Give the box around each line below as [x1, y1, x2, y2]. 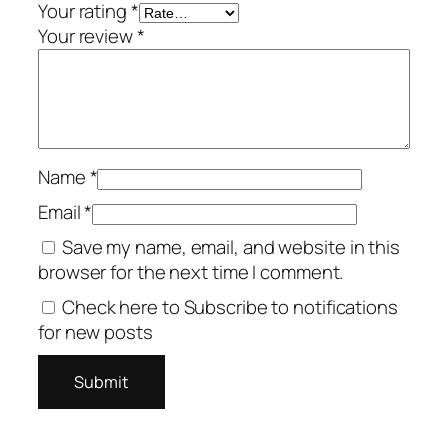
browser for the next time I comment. [38, 258, 344, 285]
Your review [38, 22, 137, 49]
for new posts [38, 318, 153, 345]
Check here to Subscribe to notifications [58, 293, 398, 320]
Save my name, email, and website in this [61, 233, 400, 260]
